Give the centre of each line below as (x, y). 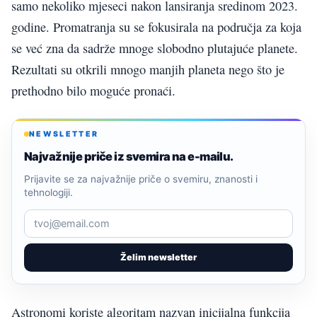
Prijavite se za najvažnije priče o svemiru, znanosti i (141, 179)
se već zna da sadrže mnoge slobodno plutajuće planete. (155, 48)
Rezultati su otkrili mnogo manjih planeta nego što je (148, 69)
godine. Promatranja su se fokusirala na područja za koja (156, 27)
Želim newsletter (158, 257)
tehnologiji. (48, 192)
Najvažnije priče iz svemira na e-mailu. (129, 156)
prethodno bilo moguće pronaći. (93, 90)
